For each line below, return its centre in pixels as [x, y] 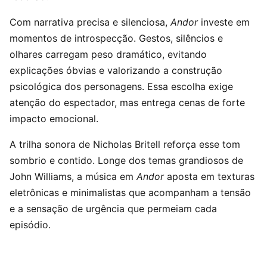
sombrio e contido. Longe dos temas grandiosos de [126, 160]
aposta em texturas [209, 176]
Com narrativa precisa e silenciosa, [90, 22]
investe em [224, 22]
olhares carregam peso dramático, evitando [108, 54]
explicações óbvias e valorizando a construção [116, 70]
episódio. [30, 225]
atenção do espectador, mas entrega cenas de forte [127, 103]
